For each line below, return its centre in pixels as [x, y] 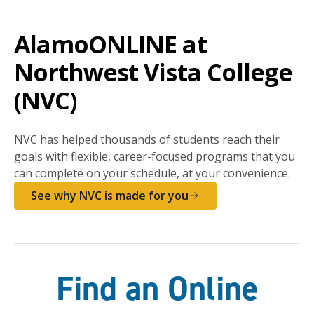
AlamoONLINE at [110, 44]
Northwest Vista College [153, 72]
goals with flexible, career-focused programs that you [155, 156]
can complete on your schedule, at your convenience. [152, 173]
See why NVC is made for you [110, 196]
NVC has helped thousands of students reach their [147, 139]
